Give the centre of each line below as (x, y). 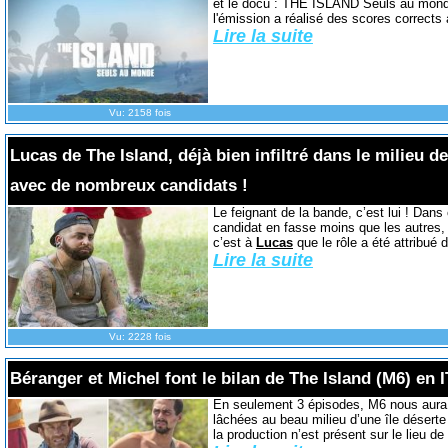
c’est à (234, 242)
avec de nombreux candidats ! (128, 185)
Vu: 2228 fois (139, 336)
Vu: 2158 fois (139, 112)
